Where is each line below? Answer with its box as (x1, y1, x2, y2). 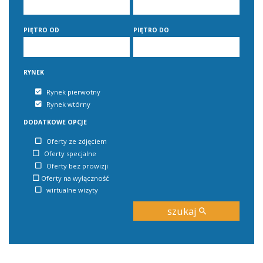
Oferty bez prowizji (46, 161, 108, 170)
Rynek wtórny (46, 99, 90, 109)
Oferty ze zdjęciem (46, 137, 107, 146)
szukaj (167, 204, 199, 218)
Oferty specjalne (44, 149, 96, 159)
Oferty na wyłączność (41, 173, 109, 183)
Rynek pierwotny (46, 87, 100, 96)
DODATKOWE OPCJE (23, 117, 87, 126)
